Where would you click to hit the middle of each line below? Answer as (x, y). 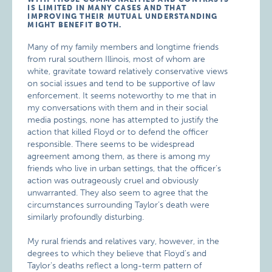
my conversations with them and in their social (118, 107)
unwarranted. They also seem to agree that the (118, 192)
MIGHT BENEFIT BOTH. (75, 25)
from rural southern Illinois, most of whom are (117, 59)
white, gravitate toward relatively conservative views (128, 71)
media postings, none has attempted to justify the (123, 120)
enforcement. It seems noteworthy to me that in (122, 95)
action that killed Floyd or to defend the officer (118, 132)
